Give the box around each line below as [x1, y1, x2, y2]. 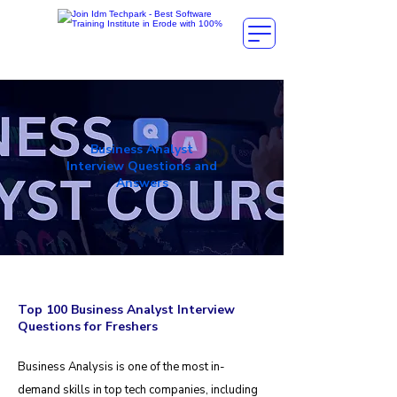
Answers [115, 175, 168, 191]
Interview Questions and [66, 158, 217, 175]
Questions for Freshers [18, 318, 158, 335]
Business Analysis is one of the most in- [18, 359, 225, 375]
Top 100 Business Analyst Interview [18, 301, 235, 318]
